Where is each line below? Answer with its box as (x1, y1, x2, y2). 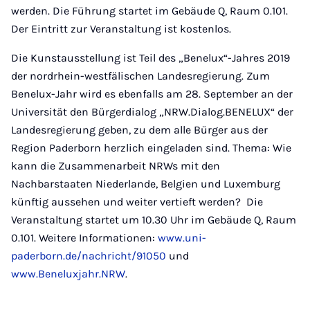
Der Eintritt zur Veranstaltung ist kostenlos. (11, 22, 231, 35)
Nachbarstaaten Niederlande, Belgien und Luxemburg (11, 177, 280, 190)
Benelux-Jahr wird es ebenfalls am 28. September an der (11, 87, 293, 100)
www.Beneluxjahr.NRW (11, 267, 125, 280)
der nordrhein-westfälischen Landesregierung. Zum (11, 69, 270, 82)
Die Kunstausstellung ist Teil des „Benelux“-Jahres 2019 (11, 51, 290, 64)
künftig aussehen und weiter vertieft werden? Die (11, 195, 263, 208)
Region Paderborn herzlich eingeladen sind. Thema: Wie (11, 141, 291, 154)
